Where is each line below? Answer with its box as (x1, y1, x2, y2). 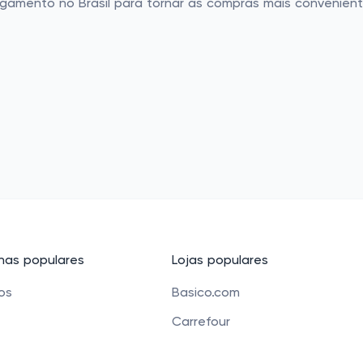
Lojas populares (172, 254, 268, 267)
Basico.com (172, 287, 240, 300)
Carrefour (172, 316, 230, 329)
